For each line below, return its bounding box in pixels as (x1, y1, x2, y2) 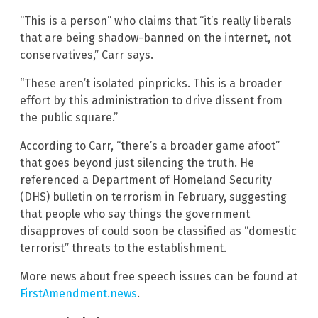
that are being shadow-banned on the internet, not (20, 31, 291, 45)
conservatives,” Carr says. (20, 48, 153, 62)
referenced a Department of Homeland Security (20, 172, 272, 187)
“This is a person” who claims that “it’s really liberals (20, 13, 292, 28)
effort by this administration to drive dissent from (20, 93, 283, 107)
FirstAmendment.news (20, 286, 137, 300)
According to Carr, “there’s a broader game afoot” (20, 138, 280, 153)
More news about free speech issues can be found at (20, 269, 297, 283)
